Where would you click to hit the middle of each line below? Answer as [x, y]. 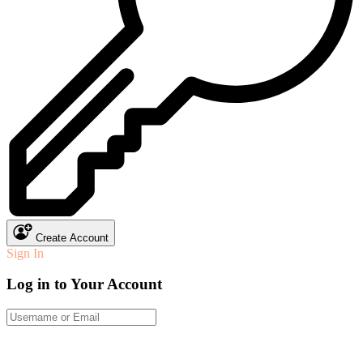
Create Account [72, 237]
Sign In [25, 253]
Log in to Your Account [84, 284]
